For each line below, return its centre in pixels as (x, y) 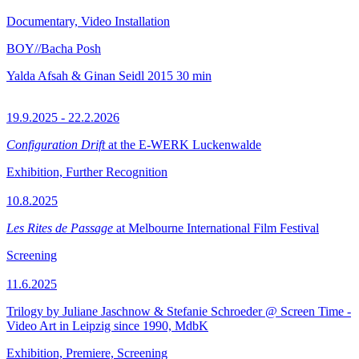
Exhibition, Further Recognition (87, 172)
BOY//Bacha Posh (54, 48)
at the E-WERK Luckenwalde (183, 145)
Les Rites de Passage (60, 228)
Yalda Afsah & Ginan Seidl (75, 76)
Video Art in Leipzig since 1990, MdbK (107, 326)
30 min (194, 76)
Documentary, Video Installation (88, 21)
